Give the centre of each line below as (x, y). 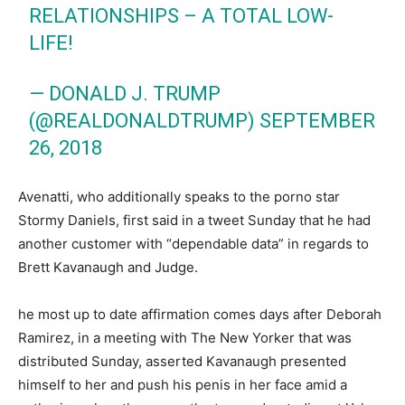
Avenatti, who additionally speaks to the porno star (179, 196)
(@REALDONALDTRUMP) (145, 120)
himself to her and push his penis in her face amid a (183, 384)
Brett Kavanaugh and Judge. (108, 267)
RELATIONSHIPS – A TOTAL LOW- (182, 15)
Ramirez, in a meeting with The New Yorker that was (185, 337)
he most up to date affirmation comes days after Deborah (200, 314)
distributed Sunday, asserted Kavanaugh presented (182, 361)
